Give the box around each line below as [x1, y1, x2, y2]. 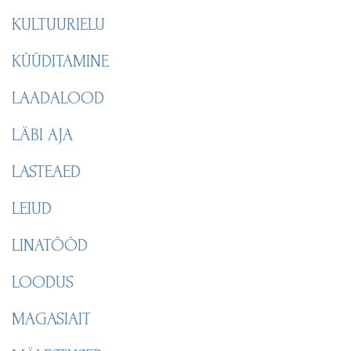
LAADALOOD [12, 88, 104, 107]
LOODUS [12, 272, 74, 291]
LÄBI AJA [12, 125, 73, 144]
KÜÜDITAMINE [12, 51, 109, 71]
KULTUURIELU [12, 14, 105, 34]
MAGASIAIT [12, 309, 91, 328]
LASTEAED [12, 161, 81, 181]
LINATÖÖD [12, 235, 88, 255]
